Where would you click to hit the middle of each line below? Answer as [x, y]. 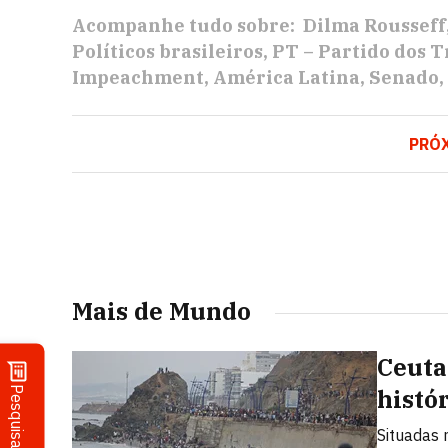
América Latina [286, 77]
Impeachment [138, 77]
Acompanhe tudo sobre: [183, 25]
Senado [404, 77]
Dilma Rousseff [374, 25]
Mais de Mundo [161, 311]
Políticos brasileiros [167, 51]
